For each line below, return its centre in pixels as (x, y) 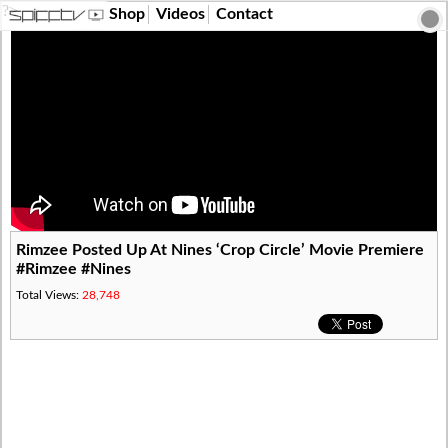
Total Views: (49, 294)
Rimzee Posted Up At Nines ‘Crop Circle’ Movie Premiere (220, 250)
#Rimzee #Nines (74, 269)
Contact (244, 14)
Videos (180, 14)
